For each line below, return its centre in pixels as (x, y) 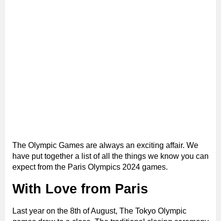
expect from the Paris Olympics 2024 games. (90, 167)
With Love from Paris (80, 189)
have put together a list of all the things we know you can (110, 156)
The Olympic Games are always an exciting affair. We (105, 146)
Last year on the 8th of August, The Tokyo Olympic (99, 211)
